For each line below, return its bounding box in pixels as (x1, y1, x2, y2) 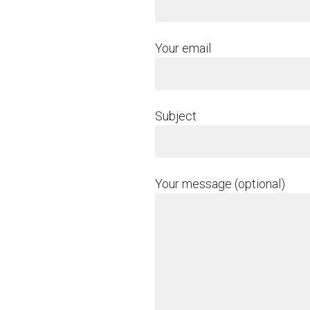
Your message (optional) (155, 176, 285, 191)
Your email (155, 41, 211, 55)
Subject (155, 109, 197, 123)
